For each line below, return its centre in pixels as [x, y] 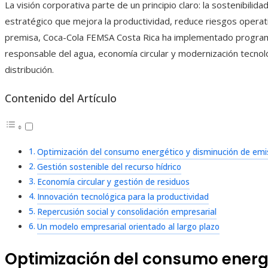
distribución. [29, 70]
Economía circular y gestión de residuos [113, 182]
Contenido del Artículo [61, 98]
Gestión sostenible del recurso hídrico [109, 167]
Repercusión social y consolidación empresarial [127, 212]
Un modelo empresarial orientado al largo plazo [128, 227]
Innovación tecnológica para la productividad [123, 197]
